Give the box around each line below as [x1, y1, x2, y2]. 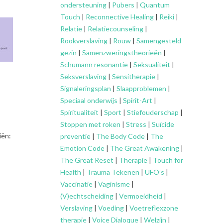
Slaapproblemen [116, 84, 166, 93]
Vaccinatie [60, 179, 93, 188]
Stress [126, 119, 146, 128]
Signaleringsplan [60, 84, 111, 93]
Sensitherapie [112, 72, 155, 81]
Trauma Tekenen [87, 167, 139, 176]
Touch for [153, 155, 183, 164]
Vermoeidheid [119, 191, 162, 200]
